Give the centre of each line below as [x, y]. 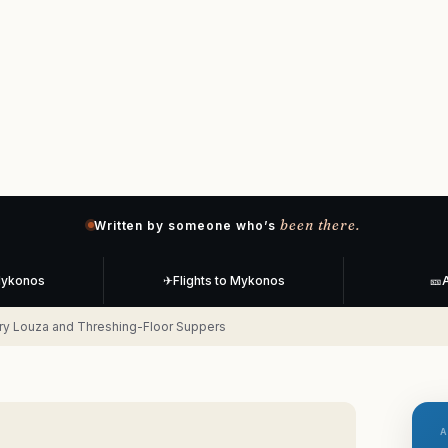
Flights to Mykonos [228, 281]
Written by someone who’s [184, 225]
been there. [320, 225]
